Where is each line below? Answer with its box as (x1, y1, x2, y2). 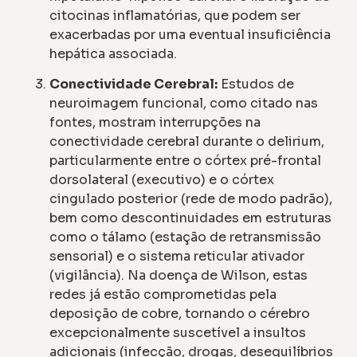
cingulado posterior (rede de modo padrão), (49, 190, 333, 208)
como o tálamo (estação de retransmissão (49, 229, 322, 246)
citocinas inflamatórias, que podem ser (49, 6, 301, 24)
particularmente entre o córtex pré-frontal (49, 152, 322, 170)
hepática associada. (49, 45, 178, 62)
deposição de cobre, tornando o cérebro (49, 305, 311, 323)
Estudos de (218, 76, 295, 93)
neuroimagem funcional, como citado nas (49, 95, 319, 112)
